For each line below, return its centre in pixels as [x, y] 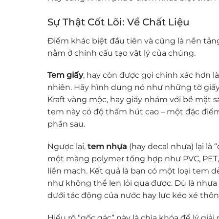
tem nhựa [107, 147]
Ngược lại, [67, 147]
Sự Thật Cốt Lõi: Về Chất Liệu [119, 22]
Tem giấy [65, 75]
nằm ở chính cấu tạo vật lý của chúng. [121, 53]
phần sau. [66, 124]
